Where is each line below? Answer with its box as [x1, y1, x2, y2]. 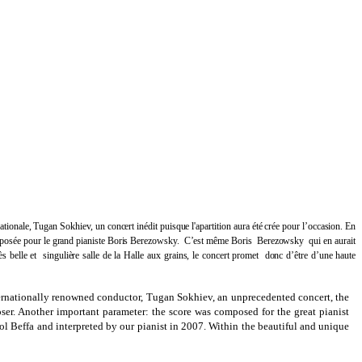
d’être [286, 249, 311, 261]
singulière [42, 249, 83, 261]
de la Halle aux [102, 249, 164, 261]
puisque [159, 220, 190, 232]
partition [200, 220, 231, 232]
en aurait [322, 234, 356, 246]
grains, [163, 249, 190, 261]
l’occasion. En [301, 220, 356, 232]
